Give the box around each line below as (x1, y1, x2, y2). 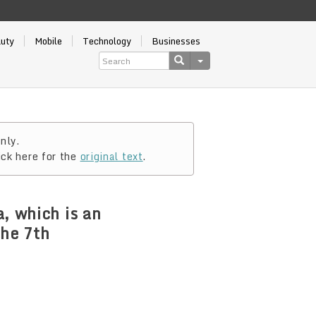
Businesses (151, 33, 200, 49)
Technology (82, 33, 131, 49)
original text (80, 148, 143, 164)
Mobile (34, 33, 62, 49)
